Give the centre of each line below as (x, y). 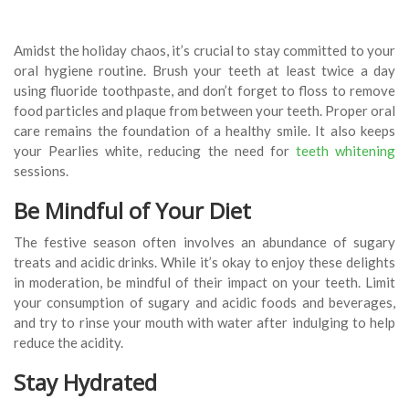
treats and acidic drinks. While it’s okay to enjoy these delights (204, 262)
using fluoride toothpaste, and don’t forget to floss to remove (204, 91)
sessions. (41, 171)
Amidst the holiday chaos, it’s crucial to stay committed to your (204, 51)
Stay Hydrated (85, 383)
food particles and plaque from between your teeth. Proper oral (204, 111)
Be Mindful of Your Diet (146, 211)
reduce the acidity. (68, 343)
